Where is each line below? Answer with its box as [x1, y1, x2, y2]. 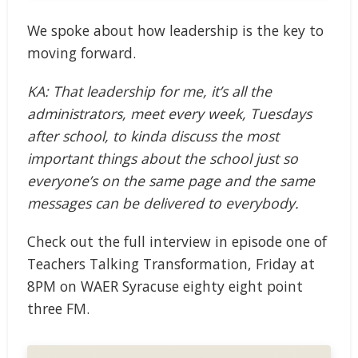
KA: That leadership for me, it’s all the [27, 82, 272, 101]
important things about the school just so [27, 149, 298, 169]
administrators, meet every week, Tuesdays [27, 104, 312, 124]
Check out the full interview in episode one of [27, 232, 327, 252]
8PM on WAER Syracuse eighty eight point [27, 276, 303, 296]
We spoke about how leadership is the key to [27, 21, 324, 41]
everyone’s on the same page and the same [27, 171, 315, 191]
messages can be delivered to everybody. [27, 193, 299, 213]
